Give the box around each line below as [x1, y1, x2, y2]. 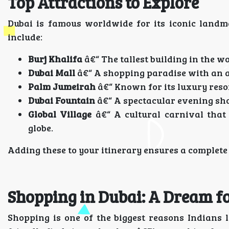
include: [8, 31, 42, 43]
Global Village [28, 108, 92, 120]
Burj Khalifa [28, 53, 82, 65]
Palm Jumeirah [28, 80, 96, 93]
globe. [28, 122, 53, 134]
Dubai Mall [28, 66, 75, 79]
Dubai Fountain [28, 94, 95, 106]
